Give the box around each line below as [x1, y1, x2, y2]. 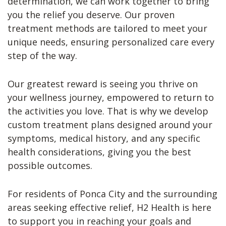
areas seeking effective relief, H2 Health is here [8, 201, 211, 213]
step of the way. [8, 49, 77, 62]
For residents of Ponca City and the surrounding [8, 187, 217, 200]
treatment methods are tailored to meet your [8, 22, 207, 34]
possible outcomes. [8, 159, 92, 172]
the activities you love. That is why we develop [8, 104, 208, 117]
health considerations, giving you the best [8, 145, 191, 158]
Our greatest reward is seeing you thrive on [8, 77, 198, 90]
